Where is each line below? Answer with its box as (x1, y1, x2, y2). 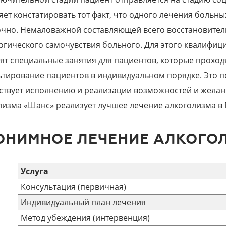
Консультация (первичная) (20, 181, 126, 193)
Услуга (20, 165, 48, 177)
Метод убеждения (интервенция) (20, 212, 150, 224)
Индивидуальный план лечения (20, 197, 146, 208)
